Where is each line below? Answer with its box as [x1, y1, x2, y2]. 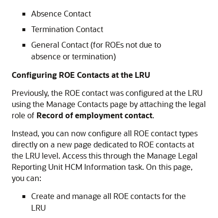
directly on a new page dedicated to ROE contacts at [12, 139, 194, 149]
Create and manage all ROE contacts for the [31, 191, 186, 201]
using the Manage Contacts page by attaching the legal [12, 99, 206, 109]
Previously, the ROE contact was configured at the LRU [12, 88, 202, 98]
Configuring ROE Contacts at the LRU [12, 70, 150, 80]
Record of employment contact [36, 110, 152, 120]
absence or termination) [31, 51, 116, 61]
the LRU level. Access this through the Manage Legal [12, 150, 198, 161]
